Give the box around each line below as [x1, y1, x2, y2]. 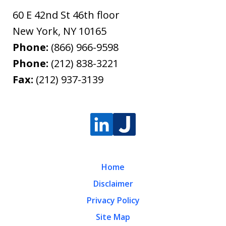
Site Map [96, 211, 130, 222]
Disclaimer [93, 178, 133, 189]
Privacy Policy [86, 194, 140, 206]
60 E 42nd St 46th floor [13, 8, 120, 22]
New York [13, 24, 58, 38]
